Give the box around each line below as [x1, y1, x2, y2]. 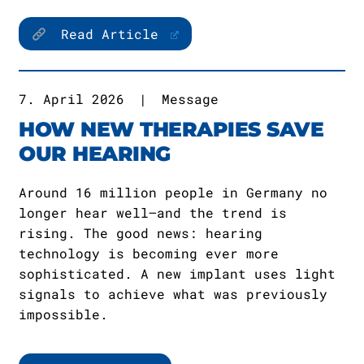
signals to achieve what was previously [19, 285, 327, 302]
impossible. [19, 305, 108, 323]
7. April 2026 [19, 90, 124, 107]
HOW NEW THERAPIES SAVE [19, 117, 323, 141]
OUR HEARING [19, 141, 171, 166]
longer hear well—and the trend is [19, 204, 287, 221]
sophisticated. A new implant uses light [19, 265, 336, 282]
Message [162, 90, 219, 107]
